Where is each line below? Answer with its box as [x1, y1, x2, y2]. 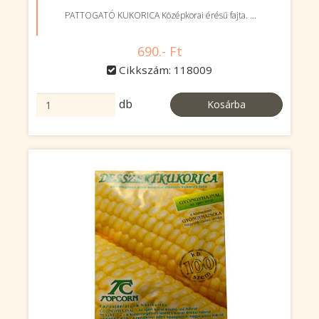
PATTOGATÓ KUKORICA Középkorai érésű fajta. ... [64, 9, 256, 21]
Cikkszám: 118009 [116, 63, 212, 77]
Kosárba [207, 98, 246, 111]
